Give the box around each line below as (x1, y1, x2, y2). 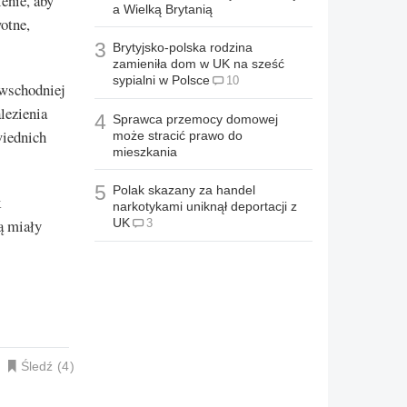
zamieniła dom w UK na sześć (113, 56, 284, 72)
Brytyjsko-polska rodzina (113, 40, 253, 55)
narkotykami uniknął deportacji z (113, 199, 297, 214)
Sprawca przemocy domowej (113, 112, 278, 127)
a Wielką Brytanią (113, 2, 213, 17)
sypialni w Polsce (113, 73, 210, 88)
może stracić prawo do (113, 128, 243, 144)
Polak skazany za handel (113, 183, 255, 198)
